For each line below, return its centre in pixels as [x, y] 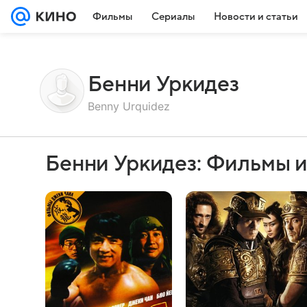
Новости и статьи [256, 16]
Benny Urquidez [129, 106]
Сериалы [173, 16]
